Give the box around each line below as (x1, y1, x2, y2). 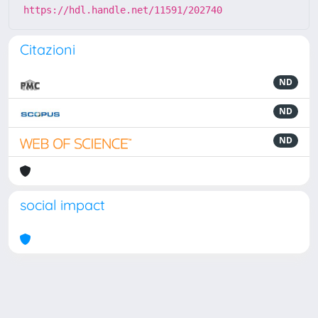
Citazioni (20, 40, 75, 58)
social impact (20, 196, 105, 214)
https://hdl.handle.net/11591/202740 (23, 4, 222, 16)
